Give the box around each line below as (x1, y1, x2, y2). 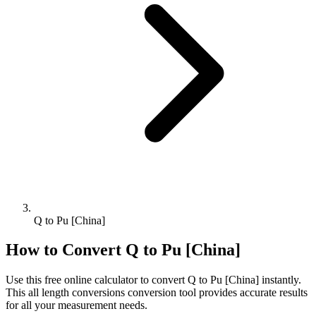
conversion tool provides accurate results (125, 286, 308, 299)
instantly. (259, 274, 301, 286)
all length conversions (28, 286, 125, 299)
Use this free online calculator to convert (6, 274, 188, 286)
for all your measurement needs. (6, 299, 147, 312)
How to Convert (6, 241, 126, 260)
